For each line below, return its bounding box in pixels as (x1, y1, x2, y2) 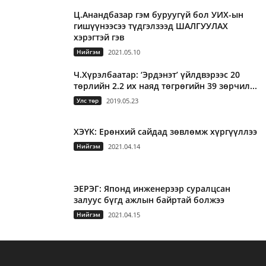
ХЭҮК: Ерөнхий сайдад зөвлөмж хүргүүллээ (74, 126, 257, 138)
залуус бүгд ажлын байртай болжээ (74, 194, 224, 206)
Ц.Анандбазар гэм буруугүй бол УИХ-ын (74, 9, 243, 21)
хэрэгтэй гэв (74, 31, 124, 43)
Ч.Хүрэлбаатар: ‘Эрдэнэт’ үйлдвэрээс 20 (74, 69, 240, 81)
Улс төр (77, 96, 99, 105)
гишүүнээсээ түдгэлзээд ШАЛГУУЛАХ (74, 20, 228, 32)
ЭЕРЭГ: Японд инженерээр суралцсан (74, 183, 230, 195)
